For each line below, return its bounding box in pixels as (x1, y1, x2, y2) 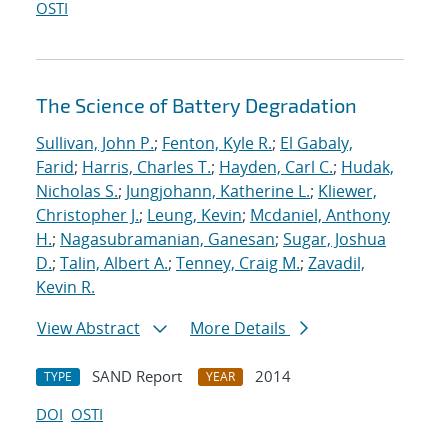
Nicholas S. (36, 180, 118, 203)
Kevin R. (36, 276, 95, 299)
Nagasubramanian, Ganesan (60, 228, 275, 251)
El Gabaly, (280, 132, 353, 155)
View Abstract (37, 317, 140, 340)
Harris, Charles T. (82, 156, 211, 179)
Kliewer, (318, 180, 377, 203)
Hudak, (341, 156, 394, 179)
